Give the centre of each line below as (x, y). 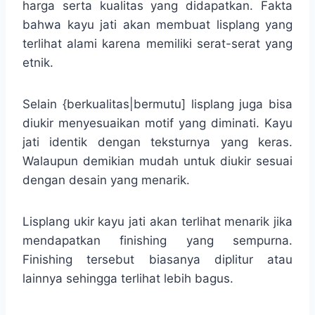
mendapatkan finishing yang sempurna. (157, 240)
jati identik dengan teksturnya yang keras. (157, 142)
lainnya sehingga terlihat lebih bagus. (128, 278)
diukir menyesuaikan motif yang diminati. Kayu (157, 123)
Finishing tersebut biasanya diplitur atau (157, 259)
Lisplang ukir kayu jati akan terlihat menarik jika (157, 221)
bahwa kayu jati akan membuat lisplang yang (157, 24)
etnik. (38, 62)
